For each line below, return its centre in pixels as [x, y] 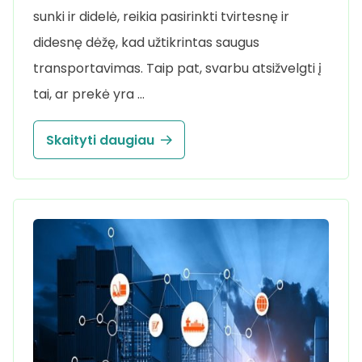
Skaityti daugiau [100, 140]
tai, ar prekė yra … [89, 95]
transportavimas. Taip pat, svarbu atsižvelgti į [177, 69]
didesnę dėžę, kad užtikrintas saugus [146, 43]
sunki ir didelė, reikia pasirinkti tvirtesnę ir [161, 17]
